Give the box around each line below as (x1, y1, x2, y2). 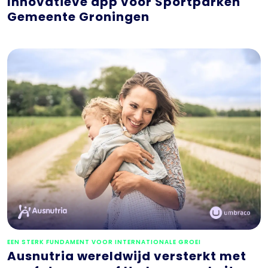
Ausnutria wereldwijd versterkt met (7, 247, 246, 264)
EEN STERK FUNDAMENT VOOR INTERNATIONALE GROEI (7, 237, 201, 246)
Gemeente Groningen (7, 8, 150, 25)
